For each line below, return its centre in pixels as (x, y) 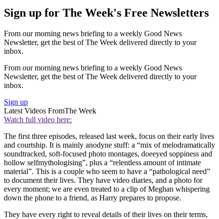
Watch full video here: (38, 120)
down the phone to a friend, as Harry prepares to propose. (93, 198)
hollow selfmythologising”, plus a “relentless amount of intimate (102, 163)
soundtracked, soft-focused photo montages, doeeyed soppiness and (108, 154)
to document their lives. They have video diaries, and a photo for (103, 180)
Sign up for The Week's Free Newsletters (106, 13)
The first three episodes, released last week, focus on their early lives (109, 136)
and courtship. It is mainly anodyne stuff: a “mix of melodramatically (109, 145)
